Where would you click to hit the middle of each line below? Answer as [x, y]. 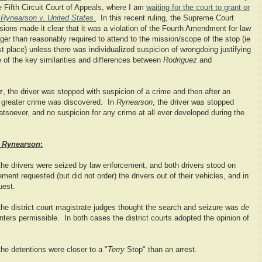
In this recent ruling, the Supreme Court [165, 18]
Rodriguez [180, 61]
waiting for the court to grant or [198, 8]
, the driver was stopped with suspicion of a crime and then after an [117, 92]
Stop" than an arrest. [161, 250]
